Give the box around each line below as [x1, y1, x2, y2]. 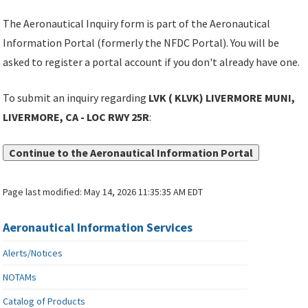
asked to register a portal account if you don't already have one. [3, 55, 300, 69]
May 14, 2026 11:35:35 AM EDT [84, 186, 203, 199]
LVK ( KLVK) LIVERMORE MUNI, [148, 91, 296, 105]
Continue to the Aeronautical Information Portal [9, 146, 254, 160]
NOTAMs [3, 271, 37, 284]
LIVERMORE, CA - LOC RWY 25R [3, 110, 150, 124]
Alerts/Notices [3, 247, 63, 260]
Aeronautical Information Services [3, 219, 193, 236]
